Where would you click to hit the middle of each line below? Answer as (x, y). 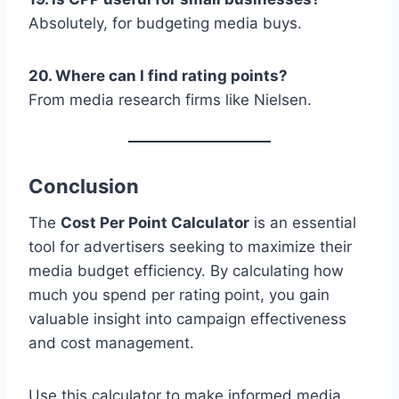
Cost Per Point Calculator (155, 223)
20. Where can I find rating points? (158, 76)
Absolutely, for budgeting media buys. (165, 24)
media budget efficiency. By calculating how (186, 271)
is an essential (303, 223)
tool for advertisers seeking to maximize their (190, 247)
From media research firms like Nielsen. (170, 100)
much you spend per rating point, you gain (179, 295)
